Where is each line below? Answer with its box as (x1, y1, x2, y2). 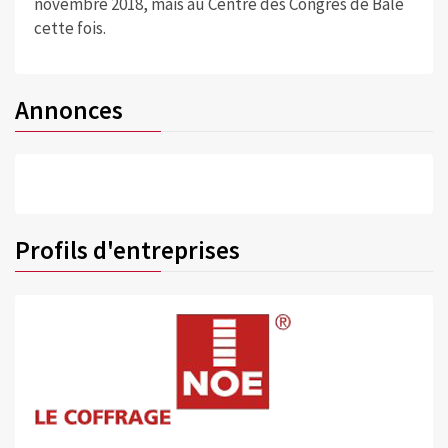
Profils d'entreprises (15, 234, 240, 266)
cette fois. (33, 16, 106, 39)
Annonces (15, 93, 123, 126)
